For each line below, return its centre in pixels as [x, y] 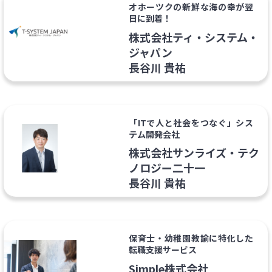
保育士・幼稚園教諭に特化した [191, 238]
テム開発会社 [154, 134]
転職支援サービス [162, 250]
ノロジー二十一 [167, 168]
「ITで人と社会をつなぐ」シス [191, 122]
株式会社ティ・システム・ [193, 37]
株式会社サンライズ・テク [194, 153]
